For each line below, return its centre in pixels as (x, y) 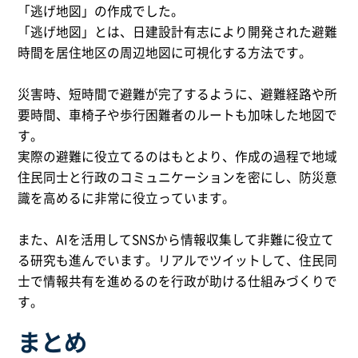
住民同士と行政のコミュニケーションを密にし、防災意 (178, 177)
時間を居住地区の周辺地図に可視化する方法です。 (165, 53)
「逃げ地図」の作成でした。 (101, 11)
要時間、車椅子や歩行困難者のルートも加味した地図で (178, 115)
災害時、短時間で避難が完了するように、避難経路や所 (178, 94)
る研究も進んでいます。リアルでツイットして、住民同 (178, 261)
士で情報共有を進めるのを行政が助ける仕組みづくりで (178, 281)
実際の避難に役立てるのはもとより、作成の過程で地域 (178, 157)
